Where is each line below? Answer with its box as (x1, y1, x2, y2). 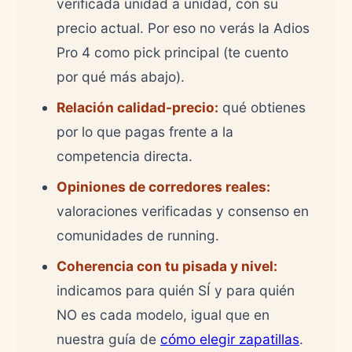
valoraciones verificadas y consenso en (57, 202, 309, 219)
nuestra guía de (57, 330, 160, 347)
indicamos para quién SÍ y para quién (57, 281, 295, 299)
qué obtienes (218, 98, 306, 115)
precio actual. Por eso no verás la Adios (57, 19, 310, 36)
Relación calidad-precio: (57, 98, 218, 115)
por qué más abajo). (57, 68, 185, 85)
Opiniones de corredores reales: (57, 178, 270, 195)
